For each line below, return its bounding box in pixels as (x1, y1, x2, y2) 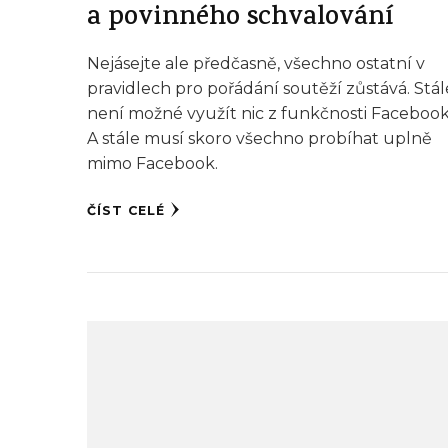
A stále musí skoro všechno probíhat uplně (87, 129, 433, 149)
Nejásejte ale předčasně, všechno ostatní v (87, 54, 426, 74)
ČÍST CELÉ (87, 203, 166, 219)
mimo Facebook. (87, 154, 219, 174)
